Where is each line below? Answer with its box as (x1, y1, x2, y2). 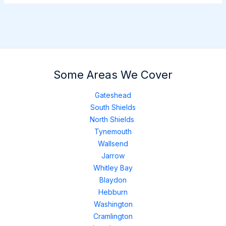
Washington (93, 200, 133, 208)
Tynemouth (94, 127, 132, 136)
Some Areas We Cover (53, 68, 173, 81)
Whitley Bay (93, 163, 133, 172)
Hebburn (98, 188, 128, 196)
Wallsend (98, 139, 128, 148)
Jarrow (101, 151, 125, 160)
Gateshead (95, 91, 131, 99)
